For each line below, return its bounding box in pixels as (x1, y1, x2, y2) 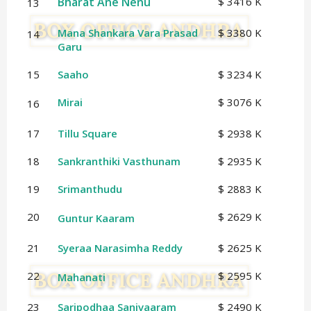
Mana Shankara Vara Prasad (57, 26, 198, 40)
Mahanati (57, 270, 106, 285)
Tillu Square (57, 126, 117, 141)
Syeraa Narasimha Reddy (57, 241, 183, 255)
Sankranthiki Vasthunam (57, 154, 180, 169)
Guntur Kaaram (57, 211, 135, 226)
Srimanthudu (57, 182, 122, 196)
